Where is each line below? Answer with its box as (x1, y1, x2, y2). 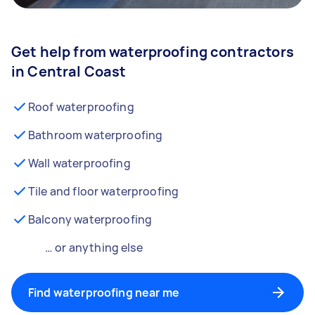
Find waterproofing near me (28, 285, 179, 300)
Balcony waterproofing (28, 212, 153, 227)
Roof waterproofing (28, 99, 134, 115)
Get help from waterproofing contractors (11, 42, 294, 61)
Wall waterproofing (28, 155, 131, 171)
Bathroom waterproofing (28, 127, 163, 143)
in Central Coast (11, 62, 127, 81)
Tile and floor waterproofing (28, 184, 179, 199)
